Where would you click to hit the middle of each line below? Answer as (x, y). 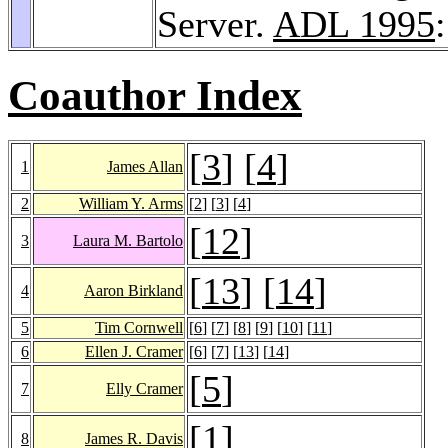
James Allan (145, 166)
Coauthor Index (155, 95)
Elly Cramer (144, 388)
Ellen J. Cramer (134, 351)
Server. (215, 23)
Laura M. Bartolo (128, 240)
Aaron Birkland (133, 290)
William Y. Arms (131, 203)
